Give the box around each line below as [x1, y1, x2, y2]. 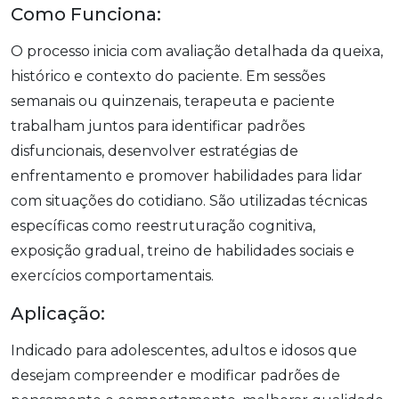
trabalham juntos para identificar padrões [11, 117, 305, 134]
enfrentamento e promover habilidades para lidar [11, 167, 362, 184]
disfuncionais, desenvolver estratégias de [11, 142, 298, 159]
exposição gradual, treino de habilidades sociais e [11, 241, 354, 259]
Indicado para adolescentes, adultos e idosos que [11, 341, 357, 359]
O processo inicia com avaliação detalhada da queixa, [11, 42, 383, 60]
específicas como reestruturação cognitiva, [11, 216, 315, 234]
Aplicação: [11, 302, 105, 324]
